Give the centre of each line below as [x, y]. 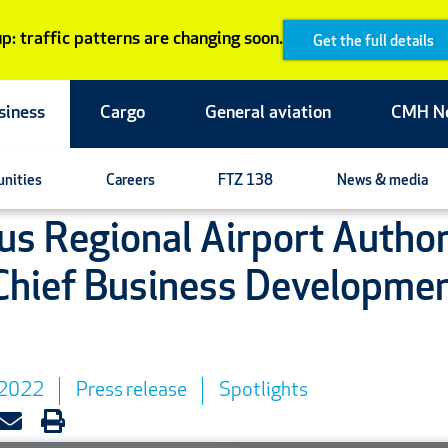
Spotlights [263, 391]
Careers [130, 181]
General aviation [268, 113]
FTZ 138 [246, 181]
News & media [382, 181]
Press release [131, 391]
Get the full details [373, 42]
